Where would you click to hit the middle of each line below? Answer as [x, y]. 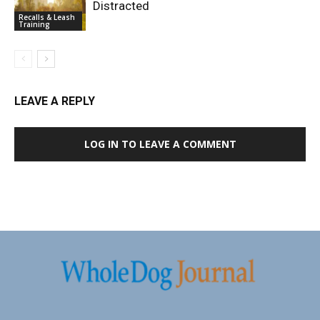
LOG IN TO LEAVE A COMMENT [160, 144]
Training [34, 25]
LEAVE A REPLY [55, 101]
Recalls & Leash [47, 17]
